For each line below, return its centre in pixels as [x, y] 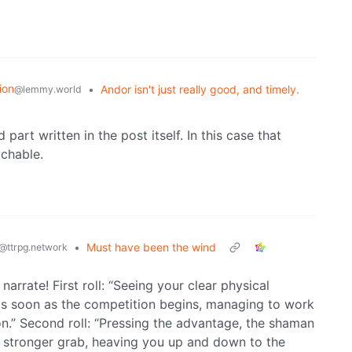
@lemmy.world [48, 90]
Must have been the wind [151, 247]
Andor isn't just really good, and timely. [200, 90]
